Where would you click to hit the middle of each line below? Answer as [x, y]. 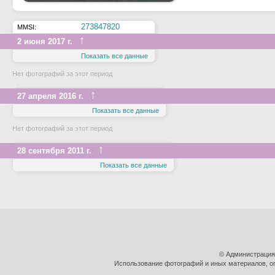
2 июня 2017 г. [45, 41]
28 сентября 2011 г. [54, 151]
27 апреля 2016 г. [50, 96]
